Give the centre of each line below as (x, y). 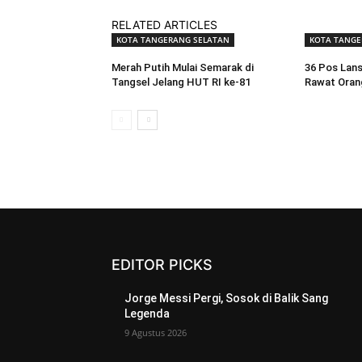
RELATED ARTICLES (164, 25)
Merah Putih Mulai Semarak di (183, 68)
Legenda (147, 314)
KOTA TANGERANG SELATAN (173, 40)
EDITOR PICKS (162, 265)
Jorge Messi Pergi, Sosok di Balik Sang (226, 299)
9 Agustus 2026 (156, 333)
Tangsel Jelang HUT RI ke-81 (181, 82)
